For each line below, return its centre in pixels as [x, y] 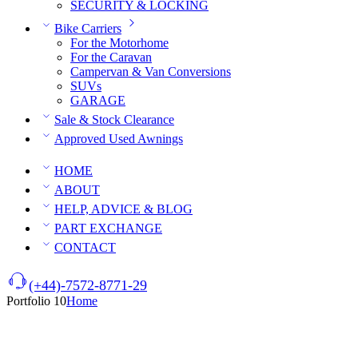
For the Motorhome [119, 43]
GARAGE [98, 101]
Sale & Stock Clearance [114, 120]
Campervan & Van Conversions [151, 72]
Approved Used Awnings [119, 139]
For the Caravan [111, 58]
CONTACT [85, 248]
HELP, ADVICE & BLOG [123, 209]
